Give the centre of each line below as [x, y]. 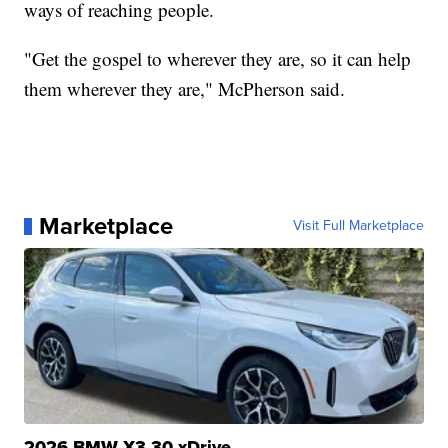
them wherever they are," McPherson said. [185, 89]
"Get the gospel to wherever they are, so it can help [218, 59]
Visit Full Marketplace [358, 226]
